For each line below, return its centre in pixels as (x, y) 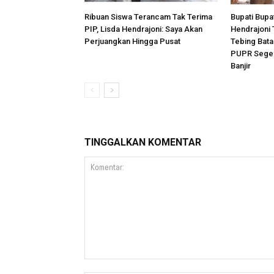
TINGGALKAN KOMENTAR (143, 142)
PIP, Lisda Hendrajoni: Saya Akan (143, 29)
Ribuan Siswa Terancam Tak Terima (148, 17)
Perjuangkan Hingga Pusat (132, 41)
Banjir (241, 66)
